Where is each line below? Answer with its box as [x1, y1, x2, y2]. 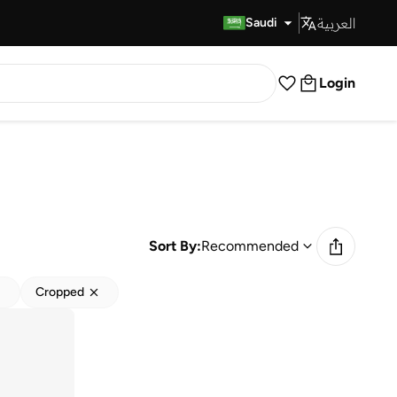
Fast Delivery [128, 15, 201, 30]
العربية [317, 14, 355, 32]
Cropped [35, 284, 84, 300]
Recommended [201, 237, 299, 254]
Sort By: [149, 237, 201, 254]
